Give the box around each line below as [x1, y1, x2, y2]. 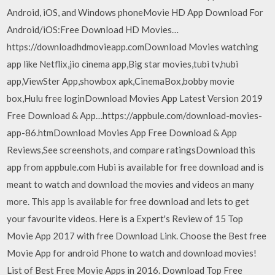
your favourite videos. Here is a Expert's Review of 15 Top [7, 212, 244, 224]
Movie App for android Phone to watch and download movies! [7, 247, 257, 258]
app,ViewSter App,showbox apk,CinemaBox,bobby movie [7, 75, 235, 87]
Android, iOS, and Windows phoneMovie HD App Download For [7, 6, 264, 18]
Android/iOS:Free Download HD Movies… [7, 23, 179, 35]
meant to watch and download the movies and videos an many [7, 178, 255, 190]
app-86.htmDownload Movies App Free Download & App [7, 126, 238, 138]
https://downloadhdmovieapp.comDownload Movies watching [7, 41, 259, 52]
